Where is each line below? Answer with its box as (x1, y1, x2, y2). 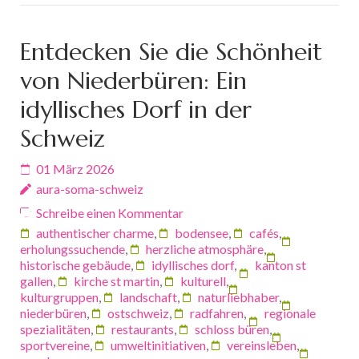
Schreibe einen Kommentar (36, 205, 184, 221)
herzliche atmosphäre (146, 241, 264, 257)
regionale (264, 305, 316, 321)
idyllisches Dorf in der (20, 95, 252, 125)
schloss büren (195, 321, 269, 337)
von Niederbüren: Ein (20, 66, 247, 96)
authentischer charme (36, 225, 154, 241)
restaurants (111, 321, 174, 337)
